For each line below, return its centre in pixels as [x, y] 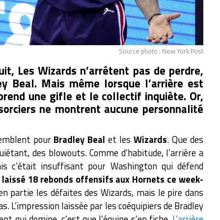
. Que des [185, 139]
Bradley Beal [80, 139]
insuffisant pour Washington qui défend [122, 166]
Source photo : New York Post [161, 51]
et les [120, 139]
